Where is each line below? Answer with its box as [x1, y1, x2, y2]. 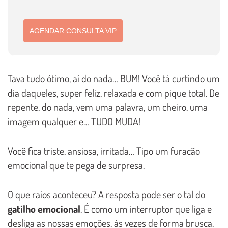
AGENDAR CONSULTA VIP [30, 26, 117, 35]
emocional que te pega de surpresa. [8, 158, 145, 172]
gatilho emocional [8, 202, 80, 215]
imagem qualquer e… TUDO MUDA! [8, 114, 140, 128]
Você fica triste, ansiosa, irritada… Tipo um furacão [8, 144, 200, 157]
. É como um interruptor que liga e [80, 202, 212, 215]
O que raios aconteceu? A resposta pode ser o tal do [8, 187, 205, 201]
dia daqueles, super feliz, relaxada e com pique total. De [8, 85, 219, 99]
